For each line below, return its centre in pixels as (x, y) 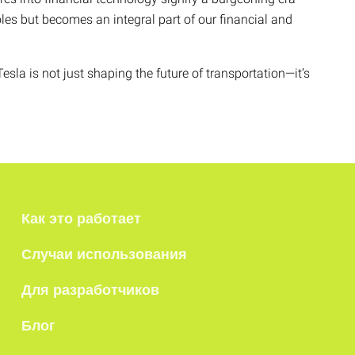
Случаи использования (104, 254)
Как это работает (81, 219)
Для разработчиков (90, 290)
